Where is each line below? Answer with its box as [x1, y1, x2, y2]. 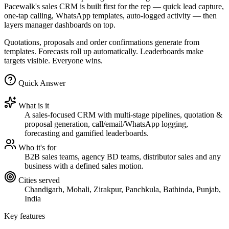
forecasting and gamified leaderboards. [25, 129, 149, 138]
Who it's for [16, 143, 56, 152]
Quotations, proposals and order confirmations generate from [4, 38, 199, 47]
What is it [16, 101, 49, 110]
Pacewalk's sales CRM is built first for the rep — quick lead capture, [4, 2, 224, 11]
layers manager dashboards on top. [4, 20, 116, 30]
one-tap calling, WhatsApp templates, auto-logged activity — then [4, 11, 217, 20]
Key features [4, 212, 45, 221]
